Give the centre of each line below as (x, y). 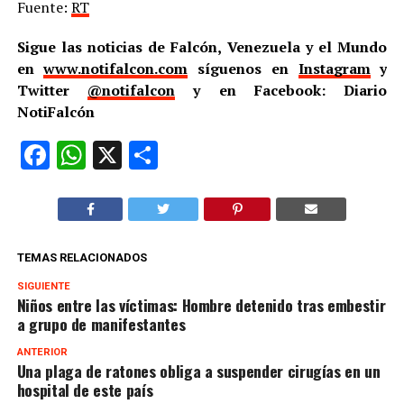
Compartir (221, 155)
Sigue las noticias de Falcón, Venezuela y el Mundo (202, 46)
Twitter (52, 90)
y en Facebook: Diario (281, 90)
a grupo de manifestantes (101, 323)
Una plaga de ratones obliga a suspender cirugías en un (198, 370)
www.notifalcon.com (116, 68)
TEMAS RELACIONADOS (82, 257)
